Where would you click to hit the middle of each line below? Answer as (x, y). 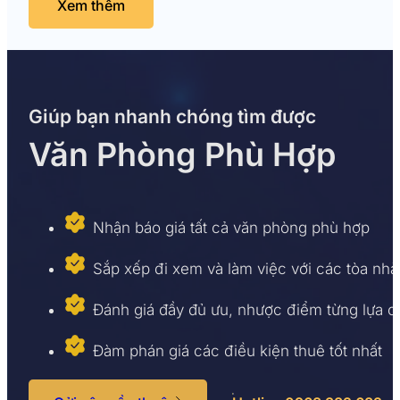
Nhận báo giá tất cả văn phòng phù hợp (231, 227)
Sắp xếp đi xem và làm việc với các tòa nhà (246, 268)
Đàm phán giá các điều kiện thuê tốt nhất (237, 350)
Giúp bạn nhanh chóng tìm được (172, 116)
